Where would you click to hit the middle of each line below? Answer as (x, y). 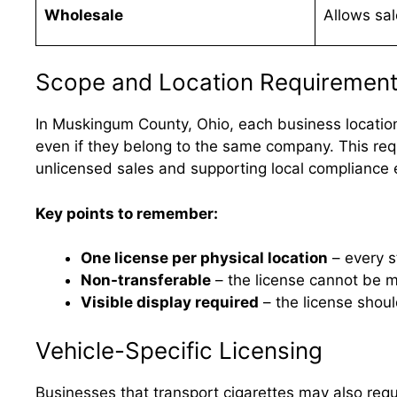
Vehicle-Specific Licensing (179, 350)
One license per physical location (204, 258)
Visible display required (170, 302)
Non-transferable (146, 280)
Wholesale (83, 15)
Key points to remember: (127, 213)
